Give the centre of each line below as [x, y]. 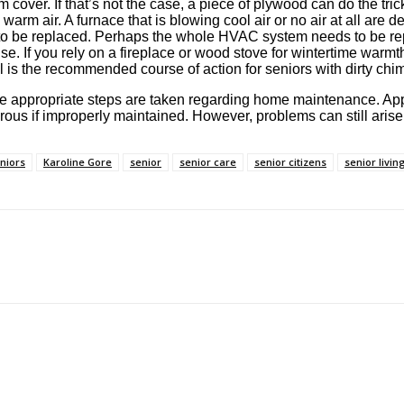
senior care [208, 161]
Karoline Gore [78, 161]
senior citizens [290, 161]
